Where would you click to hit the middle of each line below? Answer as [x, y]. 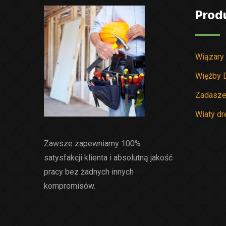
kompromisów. [70, 186]
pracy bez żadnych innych [89, 172]
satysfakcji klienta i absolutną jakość [108, 157]
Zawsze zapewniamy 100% [92, 143]
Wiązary [210, 57]
